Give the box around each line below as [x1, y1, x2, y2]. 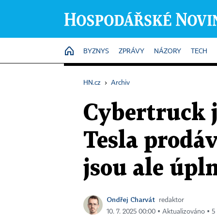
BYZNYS [83, 48, 109, 55]
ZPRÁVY [119, 48, 144, 55]
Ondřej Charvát [107, 195, 155, 203]
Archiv [111, 79, 130, 86]
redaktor [159, 197, 184, 203]
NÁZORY [154, 48, 181, 55]
